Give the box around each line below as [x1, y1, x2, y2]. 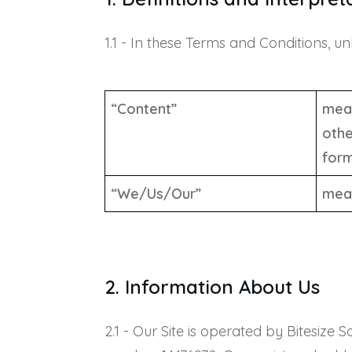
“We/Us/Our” [111, 185, 201, 203]
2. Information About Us [104, 275, 320, 299]
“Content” [111, 100, 177, 118]
